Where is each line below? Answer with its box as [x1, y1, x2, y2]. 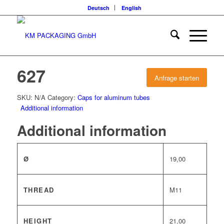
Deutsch [87, 4, 109, 11]
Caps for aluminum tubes [77, 92, 150, 102]
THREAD [23, 185, 54, 194]
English [121, 4, 141, 11]
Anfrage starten [154, 73, 199, 82]
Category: [47, 92, 77, 102]
